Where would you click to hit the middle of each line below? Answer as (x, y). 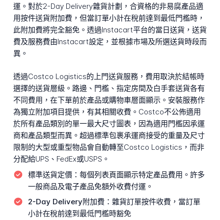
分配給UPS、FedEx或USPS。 (61, 159)
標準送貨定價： (54, 174)
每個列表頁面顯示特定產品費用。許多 (142, 174)
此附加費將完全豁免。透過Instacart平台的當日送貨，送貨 (110, 30)
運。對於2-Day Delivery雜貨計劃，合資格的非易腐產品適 (108, 6)
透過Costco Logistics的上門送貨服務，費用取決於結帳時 (109, 77)
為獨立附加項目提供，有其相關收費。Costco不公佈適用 (107, 112)
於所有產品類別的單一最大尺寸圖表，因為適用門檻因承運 (109, 124)
